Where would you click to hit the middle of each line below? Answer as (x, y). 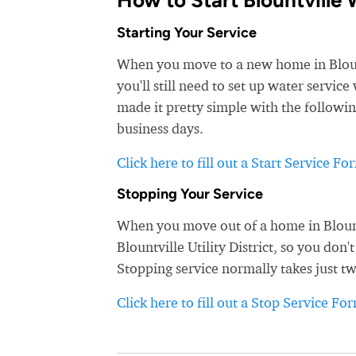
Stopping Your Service (190, 194)
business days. (160, 128)
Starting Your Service (187, 33)
